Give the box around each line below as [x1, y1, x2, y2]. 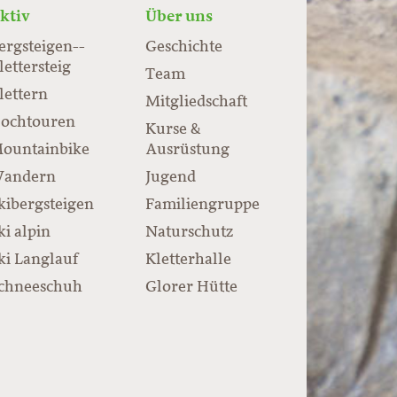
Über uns [145, 7, 214, 26]
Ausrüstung [145, 142, 230, 159]
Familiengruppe [145, 197, 261, 214]
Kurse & [145, 121, 202, 138]
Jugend [145, 169, 197, 186]
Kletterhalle [145, 252, 232, 269]
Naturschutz [145, 224, 234, 241]
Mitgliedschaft [145, 94, 248, 111]
